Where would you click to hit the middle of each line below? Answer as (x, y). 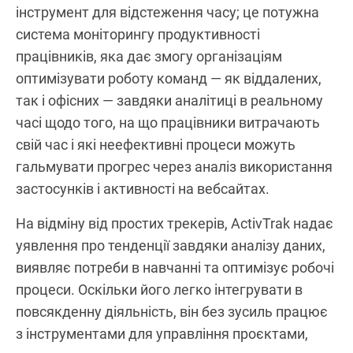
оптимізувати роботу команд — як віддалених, (169, 78)
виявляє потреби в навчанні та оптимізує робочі (175, 267)
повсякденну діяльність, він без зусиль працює (172, 311)
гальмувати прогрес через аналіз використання (174, 166)
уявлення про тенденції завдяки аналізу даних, (171, 245)
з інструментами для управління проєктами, (162, 333)
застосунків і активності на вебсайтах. (143, 188)
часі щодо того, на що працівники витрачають (168, 122)
